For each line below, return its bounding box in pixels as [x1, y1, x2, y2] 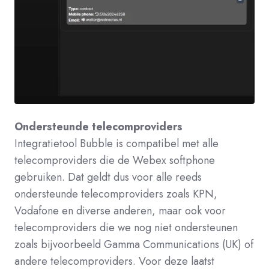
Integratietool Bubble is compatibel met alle [14, 135, 219, 151]
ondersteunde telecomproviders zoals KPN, [14, 186, 217, 202]
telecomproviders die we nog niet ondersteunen [14, 219, 238, 235]
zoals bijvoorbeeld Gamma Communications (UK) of [14, 236, 253, 252]
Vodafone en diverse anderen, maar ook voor [14, 202, 226, 219]
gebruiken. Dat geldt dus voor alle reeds [14, 169, 202, 185]
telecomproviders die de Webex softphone [14, 152, 215, 168]
